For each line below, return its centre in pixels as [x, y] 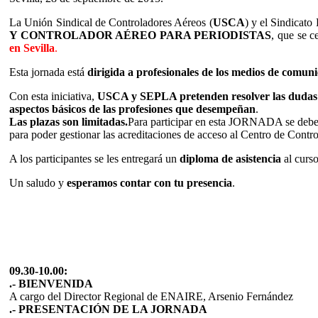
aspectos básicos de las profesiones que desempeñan [132, 109]
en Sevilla [32, 48]
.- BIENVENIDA [51, 283]
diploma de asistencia [230, 158]
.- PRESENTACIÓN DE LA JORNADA [108, 309]
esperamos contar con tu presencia [149, 182]
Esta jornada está [48, 72]
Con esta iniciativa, [52, 96]
